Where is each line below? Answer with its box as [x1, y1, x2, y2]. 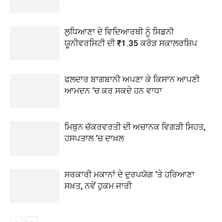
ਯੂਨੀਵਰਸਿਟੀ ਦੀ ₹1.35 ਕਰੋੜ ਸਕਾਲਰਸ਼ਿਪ [64, 38, 197, 48]
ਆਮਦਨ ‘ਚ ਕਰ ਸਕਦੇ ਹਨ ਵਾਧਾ [64, 86, 162, 96]
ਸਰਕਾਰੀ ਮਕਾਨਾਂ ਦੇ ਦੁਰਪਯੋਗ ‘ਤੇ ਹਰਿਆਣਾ [64, 169, 195, 179]
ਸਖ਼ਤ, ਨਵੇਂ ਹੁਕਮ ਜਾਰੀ [64, 181, 132, 191]
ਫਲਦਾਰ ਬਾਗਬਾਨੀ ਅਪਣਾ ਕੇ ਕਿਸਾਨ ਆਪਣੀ [64, 74, 200, 84]
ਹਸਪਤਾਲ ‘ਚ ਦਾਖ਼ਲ [64, 133, 124, 143]
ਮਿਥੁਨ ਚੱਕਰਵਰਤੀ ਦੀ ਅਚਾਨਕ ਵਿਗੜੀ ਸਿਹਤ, [64, 122, 206, 132]
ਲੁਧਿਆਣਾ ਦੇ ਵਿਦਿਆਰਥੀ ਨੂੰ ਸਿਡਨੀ [64, 27, 174, 37]
